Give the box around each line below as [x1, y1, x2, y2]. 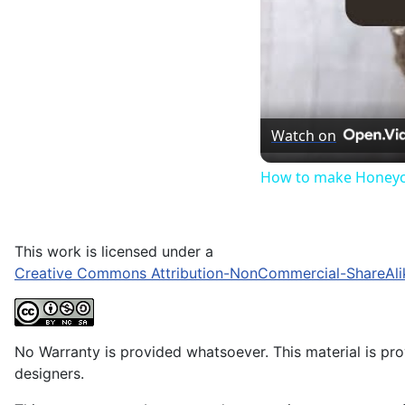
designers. [14, 364, 84, 382]
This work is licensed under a [14, 242, 213, 260]
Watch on [271, 126, 336, 146]
